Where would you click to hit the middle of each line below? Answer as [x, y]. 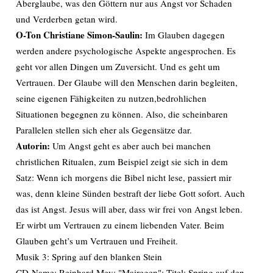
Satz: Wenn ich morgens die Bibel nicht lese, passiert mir [124, 177]
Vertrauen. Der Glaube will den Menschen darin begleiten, [127, 82]
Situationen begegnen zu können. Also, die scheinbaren [122, 114]
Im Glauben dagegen [184, 35]
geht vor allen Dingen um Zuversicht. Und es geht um [118, 66]
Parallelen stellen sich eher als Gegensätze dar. [104, 130]
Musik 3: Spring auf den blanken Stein [89, 257]
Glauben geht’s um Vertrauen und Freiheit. [97, 241]
